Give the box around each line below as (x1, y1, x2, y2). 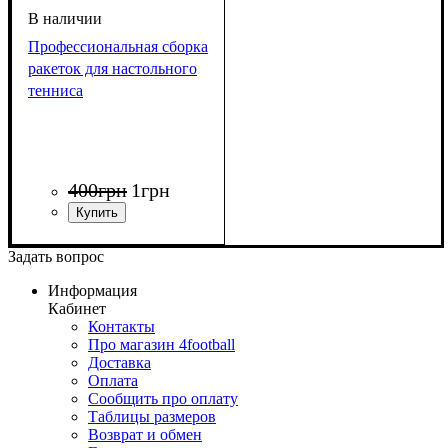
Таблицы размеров (88, 407, 216, 425)
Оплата (88, 371, 138, 389)
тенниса (28, 82, 83, 100)
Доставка (88, 353, 151, 371)
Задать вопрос (8, 247, 104, 265)
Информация (48, 281, 137, 299)
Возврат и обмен (88, 425, 202, 443)
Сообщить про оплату (88, 389, 238, 407)
